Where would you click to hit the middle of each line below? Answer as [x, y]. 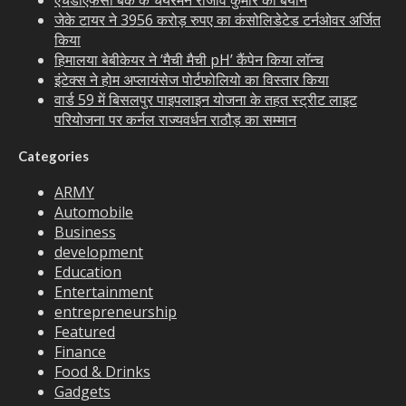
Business [85, 232]
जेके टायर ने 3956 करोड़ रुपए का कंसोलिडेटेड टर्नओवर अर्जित [217, 20]
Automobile [94, 213]
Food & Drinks [102, 372]
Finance [80, 352]
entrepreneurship [116, 312]
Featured [85, 332]
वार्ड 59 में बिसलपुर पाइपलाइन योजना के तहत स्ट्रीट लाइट [206, 100]
